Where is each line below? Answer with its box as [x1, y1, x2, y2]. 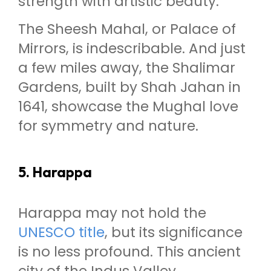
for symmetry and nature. [18, 116, 198, 136]
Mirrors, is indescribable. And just [18, 39, 246, 59]
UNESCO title [18, 223, 105, 243]
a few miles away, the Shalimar [18, 58, 235, 78]
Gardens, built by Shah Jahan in [18, 77, 241, 97]
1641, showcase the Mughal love [18, 97, 238, 117]
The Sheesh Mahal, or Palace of [18, 19, 236, 39]
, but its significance [105, 223, 243, 243]
